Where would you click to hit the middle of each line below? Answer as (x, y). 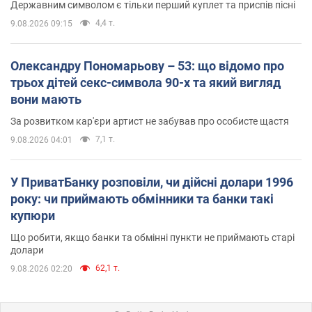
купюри (33, 215)
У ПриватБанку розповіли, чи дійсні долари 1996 (152, 182)
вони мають (46, 99)
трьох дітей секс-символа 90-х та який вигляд (146, 82)
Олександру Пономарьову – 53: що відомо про (147, 65)
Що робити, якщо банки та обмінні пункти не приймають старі (153, 237)
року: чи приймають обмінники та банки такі (142, 198)
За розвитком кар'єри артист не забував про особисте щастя (150, 121)
